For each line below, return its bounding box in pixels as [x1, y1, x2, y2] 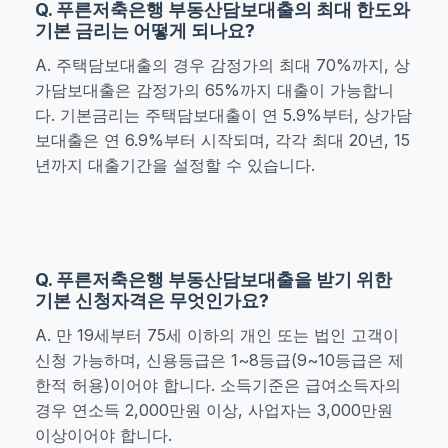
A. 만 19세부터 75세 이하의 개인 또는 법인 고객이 [35, 324, 399, 345]
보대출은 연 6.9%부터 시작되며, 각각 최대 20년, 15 [35, 130, 410, 151]
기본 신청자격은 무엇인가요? [35, 289, 269, 311]
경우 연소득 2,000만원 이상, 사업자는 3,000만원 [35, 399, 393, 420]
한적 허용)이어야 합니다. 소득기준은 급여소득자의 [35, 374, 401, 395]
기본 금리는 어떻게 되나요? [35, 20, 255, 42]
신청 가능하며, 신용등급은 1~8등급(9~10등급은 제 [35, 349, 404, 370]
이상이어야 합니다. [35, 424, 172, 445]
